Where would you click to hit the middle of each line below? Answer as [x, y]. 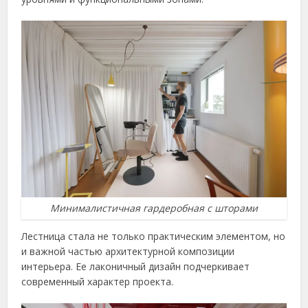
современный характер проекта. [98, 282]
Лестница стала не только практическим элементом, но [154, 236]
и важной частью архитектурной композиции [128, 252]
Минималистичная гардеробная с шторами [154, 208]
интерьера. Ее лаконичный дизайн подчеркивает [136, 267]
